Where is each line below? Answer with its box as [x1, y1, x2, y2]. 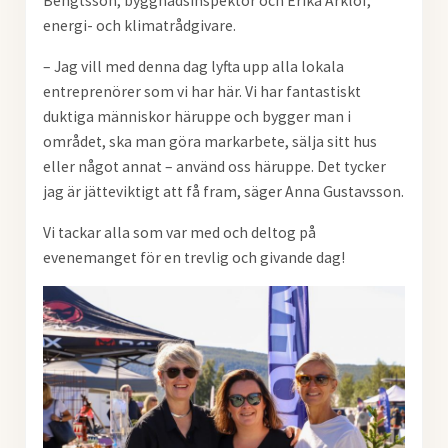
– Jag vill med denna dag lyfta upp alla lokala [42, 57, 344, 77]
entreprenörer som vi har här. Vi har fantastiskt [42, 82, 361, 102]
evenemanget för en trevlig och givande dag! [42, 248, 345, 268]
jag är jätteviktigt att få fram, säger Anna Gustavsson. [42, 182, 404, 202]
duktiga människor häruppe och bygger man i [42, 107, 351, 127]
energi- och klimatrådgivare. [42, 16, 236, 36]
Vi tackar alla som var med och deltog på [42, 223, 316, 243]
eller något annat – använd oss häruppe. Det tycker [42, 157, 386, 177]
